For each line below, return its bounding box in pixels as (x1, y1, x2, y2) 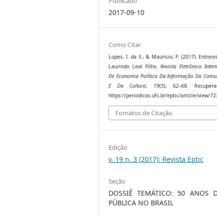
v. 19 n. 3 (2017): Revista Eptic (108, 154, 204, 164)
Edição (108, 142, 128, 152)
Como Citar (108, 40, 141, 49)
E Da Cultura (108, 82, 146, 90)
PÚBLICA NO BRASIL (108, 198, 174, 207)
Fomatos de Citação (115, 108, 173, 117)
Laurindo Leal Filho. (108, 63, 161, 70)
